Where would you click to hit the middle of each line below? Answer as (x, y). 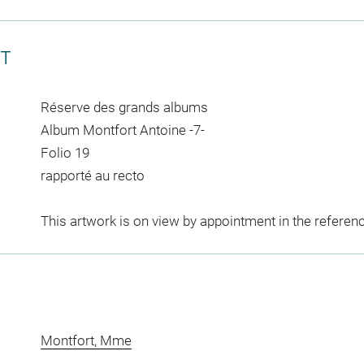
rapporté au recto (92, 175)
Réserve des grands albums (124, 107)
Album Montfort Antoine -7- (122, 130)
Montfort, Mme (86, 340)
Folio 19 (65, 153)
